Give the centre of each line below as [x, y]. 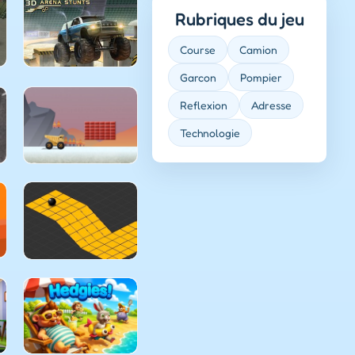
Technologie [210, 132]
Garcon [198, 77]
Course [198, 49]
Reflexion [204, 105]
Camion [258, 49]
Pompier [261, 77]
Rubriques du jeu [239, 19]
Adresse [271, 105]
